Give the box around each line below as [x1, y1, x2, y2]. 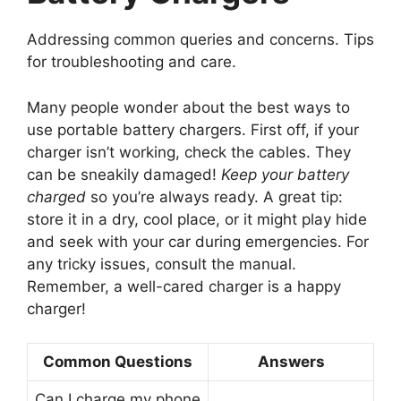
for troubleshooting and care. [27, 53, 236, 72]
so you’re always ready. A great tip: [86, 187, 343, 206]
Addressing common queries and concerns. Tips [27, 30, 374, 49]
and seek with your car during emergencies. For [27, 232, 369, 251]
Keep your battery [221, 165, 349, 183]
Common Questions [43, 353, 192, 371]
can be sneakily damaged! [27, 165, 221, 183]
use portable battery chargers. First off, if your [27, 120, 359, 139]
